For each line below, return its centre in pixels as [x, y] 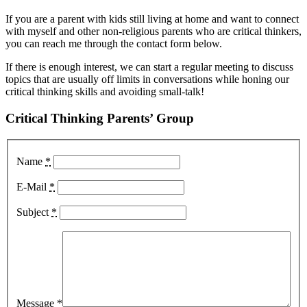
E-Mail [33, 187]
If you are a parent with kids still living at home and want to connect [152, 19]
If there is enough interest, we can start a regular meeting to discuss [149, 67]
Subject [34, 212]
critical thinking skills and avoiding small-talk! [105, 92]
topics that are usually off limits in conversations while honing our [147, 79]
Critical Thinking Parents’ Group [100, 119]
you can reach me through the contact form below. [114, 44]
